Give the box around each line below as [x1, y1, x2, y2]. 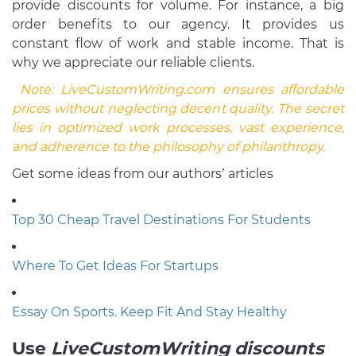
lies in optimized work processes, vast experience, [12, 120, 344, 136]
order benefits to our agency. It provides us [12, 17, 344, 33]
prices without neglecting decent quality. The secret [12, 101, 344, 117]
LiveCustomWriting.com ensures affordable [60, 82, 344, 98]
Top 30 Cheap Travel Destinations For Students [12, 212, 311, 228]
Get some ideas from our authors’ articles [12, 166, 273, 182]
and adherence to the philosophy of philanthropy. [12, 139, 328, 155]
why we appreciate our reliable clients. [12, 55, 261, 71]
